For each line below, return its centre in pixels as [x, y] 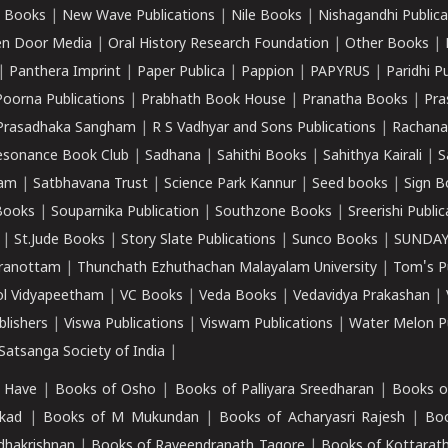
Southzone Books [273, 212]
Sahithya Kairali [372, 156]
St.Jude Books [59, 240]
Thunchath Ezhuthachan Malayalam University [227, 268]
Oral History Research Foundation [218, 44]
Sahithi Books [262, 156]
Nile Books [266, 16]
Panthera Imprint [65, 72]
